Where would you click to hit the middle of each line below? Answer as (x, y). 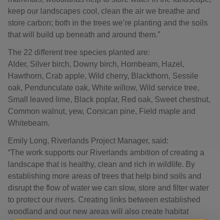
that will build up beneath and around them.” (84, 35)
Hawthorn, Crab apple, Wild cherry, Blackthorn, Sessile (103, 76)
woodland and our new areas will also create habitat (98, 211)
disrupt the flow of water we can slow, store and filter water (108, 188)
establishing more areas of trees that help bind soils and (105, 176)
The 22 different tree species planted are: (79, 52)
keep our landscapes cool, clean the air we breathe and (104, 11)
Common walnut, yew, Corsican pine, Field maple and (102, 111)
